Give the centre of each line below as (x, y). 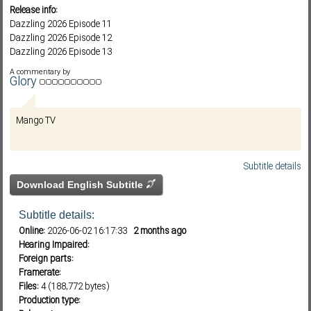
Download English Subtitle (81, 185)
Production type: (50, 301)
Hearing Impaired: (54, 245)
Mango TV (36, 121)
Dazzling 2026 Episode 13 (61, 52)
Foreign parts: (46, 259)
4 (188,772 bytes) (74, 287)
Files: (29, 287)
